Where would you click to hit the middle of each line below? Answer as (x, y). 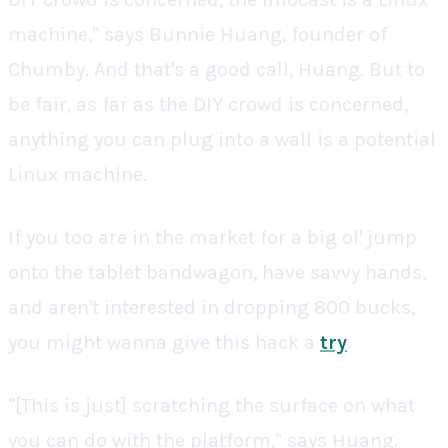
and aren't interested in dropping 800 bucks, (211, 307)
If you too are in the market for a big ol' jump (212, 237)
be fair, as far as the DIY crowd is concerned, (208, 104)
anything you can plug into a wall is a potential (222, 139)
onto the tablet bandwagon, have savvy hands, (217, 272)
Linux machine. (77, 174)
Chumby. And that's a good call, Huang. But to (216, 69)
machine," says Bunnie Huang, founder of (197, 34)
